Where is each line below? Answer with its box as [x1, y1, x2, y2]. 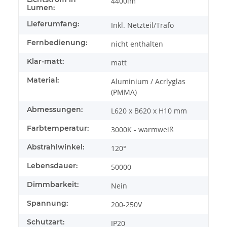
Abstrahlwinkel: [27, 142, 84, 152]
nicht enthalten [111, 39, 163, 49]
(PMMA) [111, 87, 137, 97]
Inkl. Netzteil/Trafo [111, 20, 174, 30]
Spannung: [27, 198, 68, 208]
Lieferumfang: [27, 19, 79, 28]
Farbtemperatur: [27, 123, 89, 133]
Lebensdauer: [27, 161, 78, 170]
